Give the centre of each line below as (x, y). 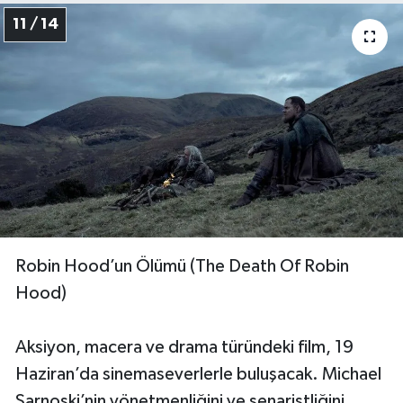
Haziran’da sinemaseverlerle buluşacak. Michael (198, 374)
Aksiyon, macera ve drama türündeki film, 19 (184, 347)
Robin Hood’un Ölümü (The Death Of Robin (182, 266)
